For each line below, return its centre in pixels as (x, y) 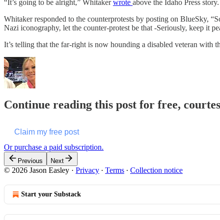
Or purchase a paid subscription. (54, 147)
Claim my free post (47, 132)
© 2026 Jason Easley (37, 170)
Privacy (87, 170)
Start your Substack (51, 194)
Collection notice (156, 170)
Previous (30, 161)
